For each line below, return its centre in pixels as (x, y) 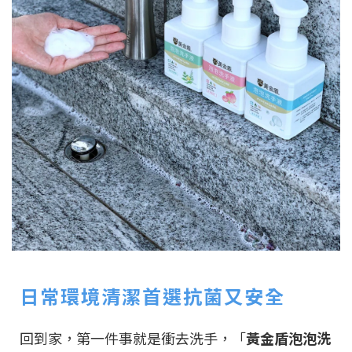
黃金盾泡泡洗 (288, 338)
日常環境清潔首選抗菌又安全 (152, 296)
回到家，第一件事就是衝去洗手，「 (133, 338)
